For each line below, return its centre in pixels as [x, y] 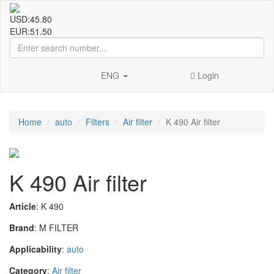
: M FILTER [56, 227]
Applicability [35, 249]
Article [23, 206]
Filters [98, 122]
